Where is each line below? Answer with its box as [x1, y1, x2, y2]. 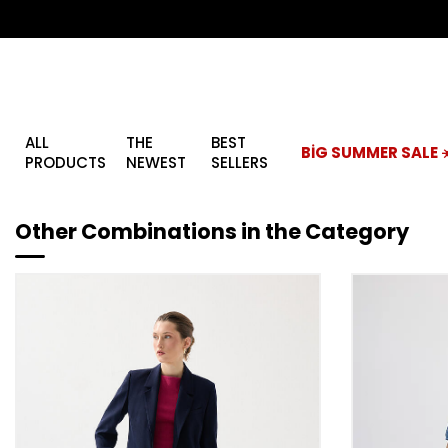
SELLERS [211, 152, 269, 173]
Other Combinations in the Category [15, 217, 409, 246]
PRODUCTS [25, 152, 106, 173]
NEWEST [126, 152, 186, 173]
